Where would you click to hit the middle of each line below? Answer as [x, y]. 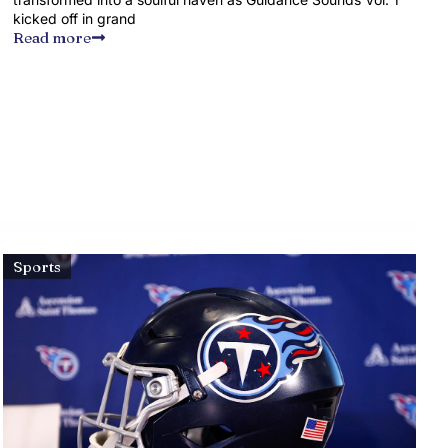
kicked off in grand [75, 18]
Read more [52, 37]
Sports [37, 266]
